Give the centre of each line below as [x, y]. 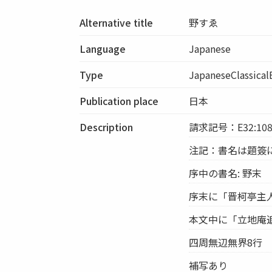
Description [107, 127]
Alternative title [117, 22]
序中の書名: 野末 [226, 173]
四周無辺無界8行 [226, 242]
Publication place [119, 100]
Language [103, 48]
